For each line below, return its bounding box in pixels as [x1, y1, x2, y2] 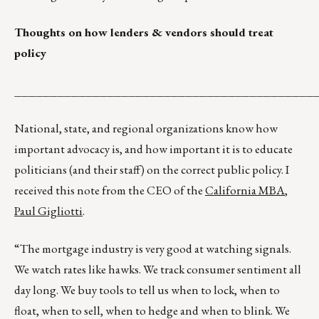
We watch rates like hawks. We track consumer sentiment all [14, 261, 301, 278]
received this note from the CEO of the [14, 182, 205, 199]
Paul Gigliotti [14, 203, 83, 219]
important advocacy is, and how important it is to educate [14, 141, 293, 157]
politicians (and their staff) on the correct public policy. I [14, 162, 289, 178]
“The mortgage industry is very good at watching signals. [14, 241, 291, 257]
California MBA [205, 182, 285, 199]
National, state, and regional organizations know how [14, 120, 278, 137]
